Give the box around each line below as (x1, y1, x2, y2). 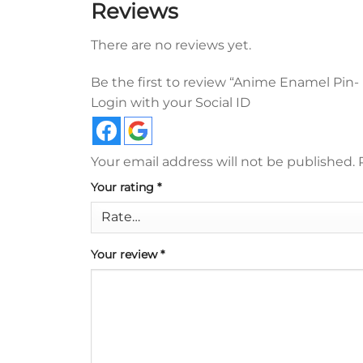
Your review (91, 247, 160, 263)
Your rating (91, 179, 157, 194)
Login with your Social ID (91, 94, 250, 110)
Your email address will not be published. (91, 153, 355, 169)
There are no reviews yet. (91, 37, 251, 53)
